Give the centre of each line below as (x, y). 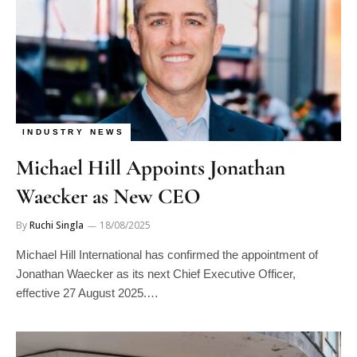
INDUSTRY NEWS (74, 131)
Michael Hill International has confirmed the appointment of (167, 254)
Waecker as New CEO (108, 196)
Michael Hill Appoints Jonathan (151, 167)
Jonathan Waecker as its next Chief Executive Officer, (156, 273)
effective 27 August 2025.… (87, 292)
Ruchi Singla (57, 225)
